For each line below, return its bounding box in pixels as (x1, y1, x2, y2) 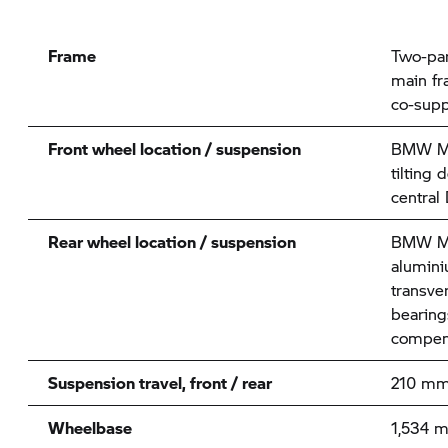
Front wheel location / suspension (47, 137, 301, 160)
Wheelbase (47, 416, 132, 439)
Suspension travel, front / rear (47, 371, 272, 394)
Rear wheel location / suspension (47, 230, 296, 253)
